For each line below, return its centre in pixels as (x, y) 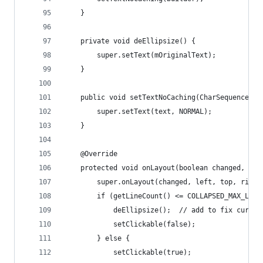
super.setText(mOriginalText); (140, 55)
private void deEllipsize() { (130, 41)
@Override (91, 154)
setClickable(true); (128, 252)
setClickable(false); (130, 224)
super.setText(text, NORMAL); (138, 112)
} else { (97, 238)
